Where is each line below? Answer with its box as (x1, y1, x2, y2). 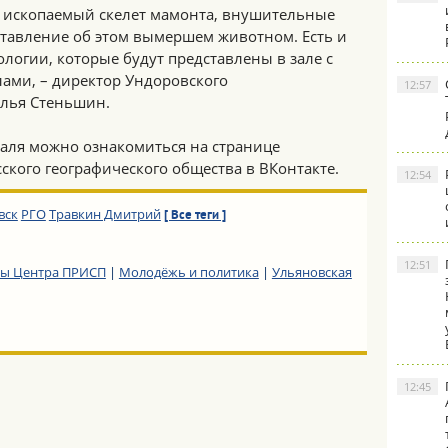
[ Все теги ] (163, 208, 226, 224)
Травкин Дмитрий (48, 205, 161, 223)
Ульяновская (271, 263, 352, 281)
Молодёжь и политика (118, 263, 259, 281)
